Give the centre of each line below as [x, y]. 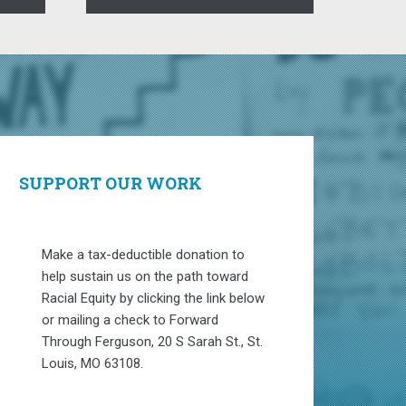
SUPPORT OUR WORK [111, 184]
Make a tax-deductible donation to [143, 255]
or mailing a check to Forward [130, 320]
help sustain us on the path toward [145, 277]
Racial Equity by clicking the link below [153, 299]
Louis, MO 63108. [92, 364]
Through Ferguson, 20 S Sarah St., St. [152, 342]
